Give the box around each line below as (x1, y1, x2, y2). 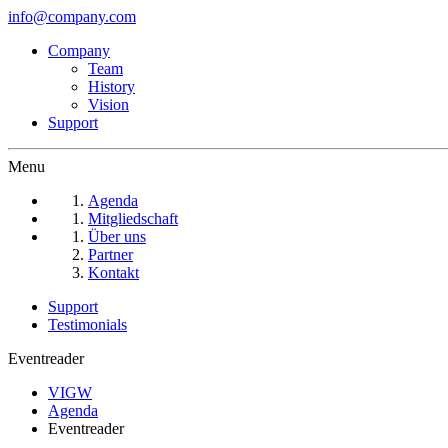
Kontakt (88, 264, 139, 281)
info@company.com (8, 8, 136, 25)
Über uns (88, 228, 146, 245)
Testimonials (48, 316, 127, 333)
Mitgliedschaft (88, 210, 178, 227)
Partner (88, 246, 133, 263)
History (88, 78, 135, 95)
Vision (88, 96, 129, 113)
